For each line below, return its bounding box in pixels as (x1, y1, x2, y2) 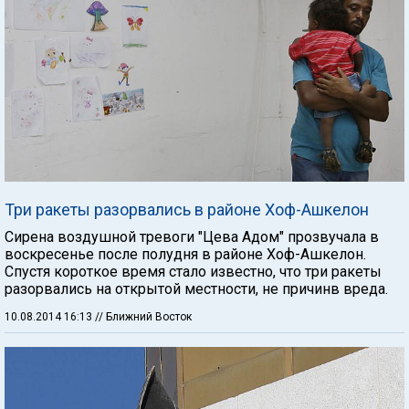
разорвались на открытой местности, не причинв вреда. (5, 280, 388, 299)
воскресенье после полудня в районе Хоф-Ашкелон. (5, 246, 366, 264)
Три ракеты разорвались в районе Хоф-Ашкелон (5, 200, 369, 220)
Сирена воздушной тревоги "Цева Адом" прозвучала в (5, 228, 379, 246)
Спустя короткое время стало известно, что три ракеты (5, 263, 382, 281)
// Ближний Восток (95, 310, 192, 324)
